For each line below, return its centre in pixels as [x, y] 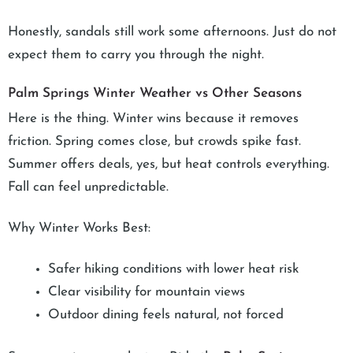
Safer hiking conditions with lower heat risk [173, 269]
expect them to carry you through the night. [136, 55]
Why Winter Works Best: [79, 229]
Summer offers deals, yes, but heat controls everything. [169, 165]
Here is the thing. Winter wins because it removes [153, 119]
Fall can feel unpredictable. [88, 188]
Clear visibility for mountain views [147, 292]
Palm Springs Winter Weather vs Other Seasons [155, 94]
